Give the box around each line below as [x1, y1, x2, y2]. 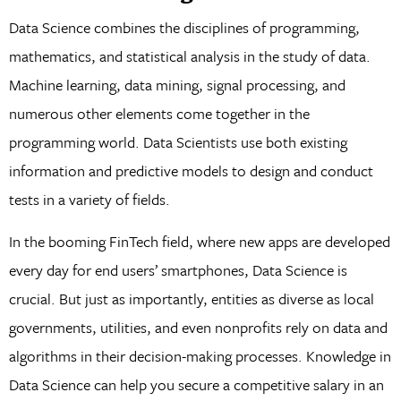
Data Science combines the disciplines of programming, [8, 16, 360, 39]
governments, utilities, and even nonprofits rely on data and [8, 315, 388, 338]
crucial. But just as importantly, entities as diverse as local [8, 286, 374, 310]
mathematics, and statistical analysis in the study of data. [8, 45, 371, 68]
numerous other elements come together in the [8, 102, 310, 125]
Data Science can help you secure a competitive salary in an [8, 372, 384, 396]
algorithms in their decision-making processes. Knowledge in [8, 344, 391, 367]
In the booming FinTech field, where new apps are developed [8, 229, 390, 252]
